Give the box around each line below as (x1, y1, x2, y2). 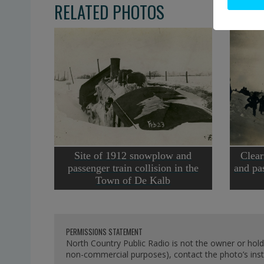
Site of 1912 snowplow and (74, 150, 192, 162)
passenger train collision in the (67, 162, 199, 174)
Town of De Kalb (95, 174, 171, 187)
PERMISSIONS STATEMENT (66, 225, 143, 237)
